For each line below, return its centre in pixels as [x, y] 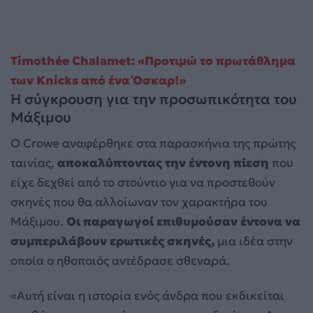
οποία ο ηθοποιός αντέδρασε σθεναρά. [120, 261]
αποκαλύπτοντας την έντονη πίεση [162, 163]
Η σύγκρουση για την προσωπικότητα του [154, 100]
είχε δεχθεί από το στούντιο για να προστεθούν [143, 183]
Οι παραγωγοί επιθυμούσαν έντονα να [182, 222]
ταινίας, [32, 163]
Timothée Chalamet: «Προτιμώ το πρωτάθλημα [153, 61]
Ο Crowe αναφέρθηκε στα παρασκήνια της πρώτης [153, 144]
